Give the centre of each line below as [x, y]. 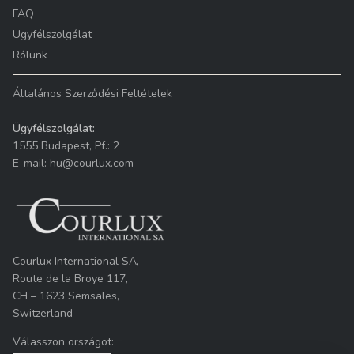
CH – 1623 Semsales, [66, 296]
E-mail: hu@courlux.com [73, 164]
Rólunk [30, 55]
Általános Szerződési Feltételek [92, 94]
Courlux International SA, [76, 262]
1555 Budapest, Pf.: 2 [66, 146]
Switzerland [43, 314]
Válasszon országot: [63, 342]
